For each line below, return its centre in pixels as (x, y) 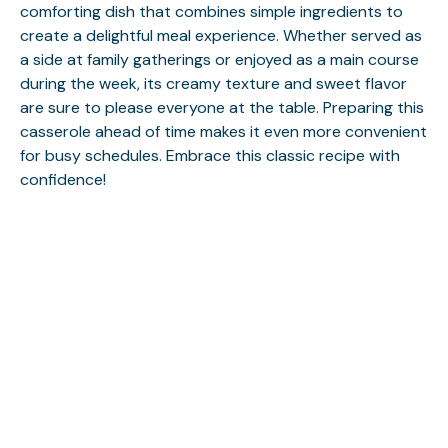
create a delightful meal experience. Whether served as (221, 35)
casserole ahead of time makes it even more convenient (223, 131)
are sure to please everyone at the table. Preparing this (222, 107)
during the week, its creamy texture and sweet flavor (213, 83)
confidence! (63, 179)
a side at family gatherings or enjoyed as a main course (219, 59)
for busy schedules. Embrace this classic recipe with (210, 155)
